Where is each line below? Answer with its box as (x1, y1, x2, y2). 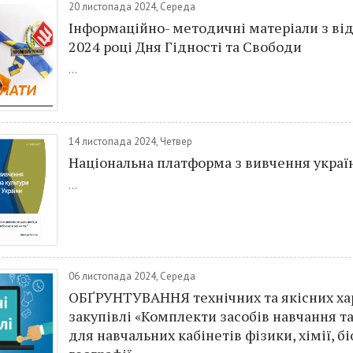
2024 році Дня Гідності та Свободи (69, 37, 302, 56)
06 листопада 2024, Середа (69, 269, 195, 283)
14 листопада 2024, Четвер (69, 135, 192, 148)
